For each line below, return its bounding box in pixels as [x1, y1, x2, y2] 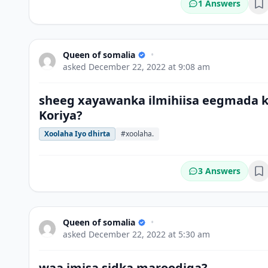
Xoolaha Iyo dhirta [44, 129, 110, 139]
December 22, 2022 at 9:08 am [89, 61, 210, 72]
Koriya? [39, 107, 83, 123]
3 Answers [198, 165, 240, 176]
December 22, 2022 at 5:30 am [89, 229, 210, 240]
